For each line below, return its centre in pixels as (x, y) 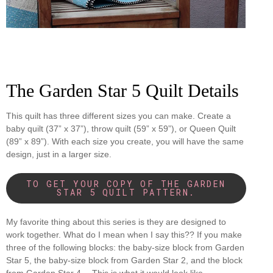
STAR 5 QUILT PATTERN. (126, 193)
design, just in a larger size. (59, 154)
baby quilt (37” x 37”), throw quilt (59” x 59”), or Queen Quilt (121, 129)
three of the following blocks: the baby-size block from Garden (125, 248)
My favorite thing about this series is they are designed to (116, 222)
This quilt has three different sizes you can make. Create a (119, 116)
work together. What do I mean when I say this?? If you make (124, 235)
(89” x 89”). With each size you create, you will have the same (125, 142)
